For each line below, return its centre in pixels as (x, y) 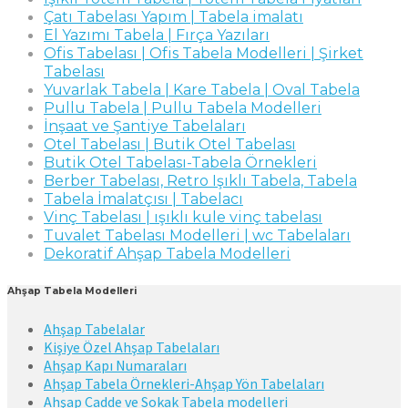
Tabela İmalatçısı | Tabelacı (143, 199)
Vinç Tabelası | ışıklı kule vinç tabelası (183, 217)
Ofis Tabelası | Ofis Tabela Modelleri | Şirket (204, 53)
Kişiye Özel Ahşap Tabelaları (132, 347)
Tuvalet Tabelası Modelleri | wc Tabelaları (197, 235)
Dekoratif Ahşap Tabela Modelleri (167, 253)
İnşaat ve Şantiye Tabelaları (145, 126)
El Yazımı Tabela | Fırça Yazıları (157, 35)
